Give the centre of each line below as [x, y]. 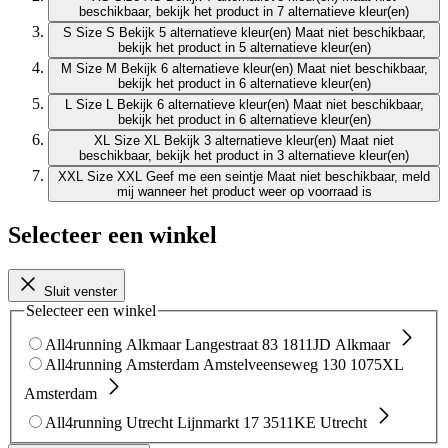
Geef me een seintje [204, 176]
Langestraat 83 [231, 345]
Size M [96, 68]
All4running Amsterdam [122, 365]
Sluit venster [80, 291]
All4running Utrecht [109, 423]
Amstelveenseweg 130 [274, 365]
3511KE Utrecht [315, 423]
